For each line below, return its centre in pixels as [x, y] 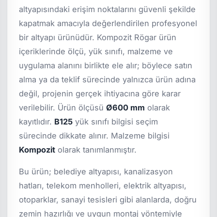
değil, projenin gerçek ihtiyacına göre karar [100, 93]
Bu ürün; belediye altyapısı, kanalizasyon [96, 171]
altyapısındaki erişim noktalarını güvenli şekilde [108, 9]
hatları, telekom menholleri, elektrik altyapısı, [103, 185]
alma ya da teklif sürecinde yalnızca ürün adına [108, 79]
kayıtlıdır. [37, 121]
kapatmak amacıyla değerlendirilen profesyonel [108, 23]
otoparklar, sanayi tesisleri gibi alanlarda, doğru [108, 199]
